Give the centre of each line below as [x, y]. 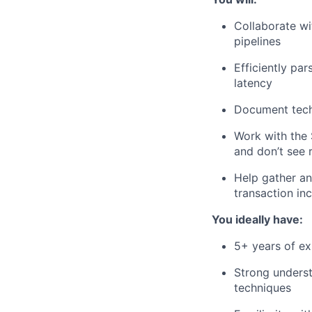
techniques [263, 288]
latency [253, 83]
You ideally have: [257, 220]
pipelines [257, 41]
